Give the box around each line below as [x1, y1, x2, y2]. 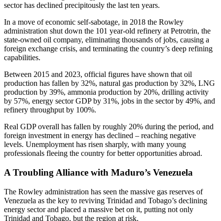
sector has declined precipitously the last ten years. [4, 1, 162, 10]
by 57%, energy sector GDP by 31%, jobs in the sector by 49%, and [4, 97, 215, 106]
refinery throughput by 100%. [4, 106, 98, 114]
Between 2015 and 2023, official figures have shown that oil [4, 70, 192, 79]
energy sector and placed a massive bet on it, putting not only [4, 205, 193, 214]
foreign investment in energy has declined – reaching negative [4, 131, 196, 140]
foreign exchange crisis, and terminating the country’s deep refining [4, 44, 213, 53]
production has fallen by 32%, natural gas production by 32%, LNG [4, 79, 215, 88]
